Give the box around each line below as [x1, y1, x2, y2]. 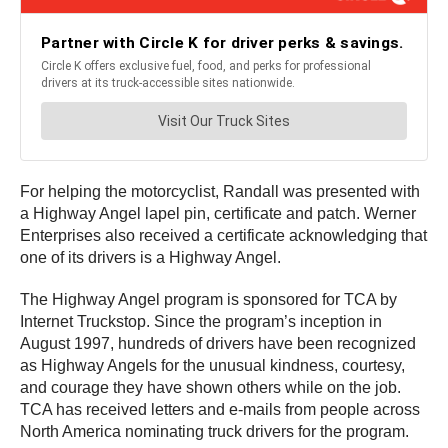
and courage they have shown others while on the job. [20, 379, 401, 397]
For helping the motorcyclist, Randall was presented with [20, 183, 420, 201]
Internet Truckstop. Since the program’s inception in [20, 313, 382, 331]
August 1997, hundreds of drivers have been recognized [20, 335, 416, 353]
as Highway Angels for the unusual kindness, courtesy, [20, 357, 405, 375]
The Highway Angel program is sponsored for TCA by [20, 291, 397, 309]
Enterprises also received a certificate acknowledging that [20, 227, 427, 245]
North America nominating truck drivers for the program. [20, 423, 409, 441]
